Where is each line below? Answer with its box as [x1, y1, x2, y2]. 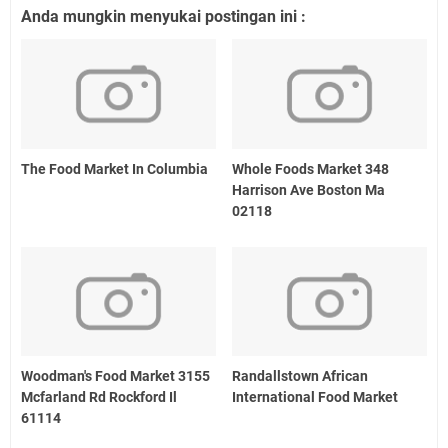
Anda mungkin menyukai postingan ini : [21, 6, 306, 26]
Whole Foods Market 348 [232, 160, 390, 177]
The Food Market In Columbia [21, 160, 208, 177]
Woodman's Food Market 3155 [21, 368, 210, 385]
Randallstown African [232, 368, 369, 385]
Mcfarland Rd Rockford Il [21, 389, 177, 406]
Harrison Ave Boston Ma [232, 181, 386, 198]
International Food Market [232, 389, 399, 406]
